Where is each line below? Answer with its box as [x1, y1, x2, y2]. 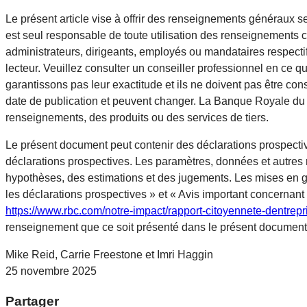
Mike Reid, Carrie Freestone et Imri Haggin [5, 248, 213, 260]
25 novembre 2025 [5, 265, 97, 277]
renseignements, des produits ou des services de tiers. [5, 111, 269, 123]
